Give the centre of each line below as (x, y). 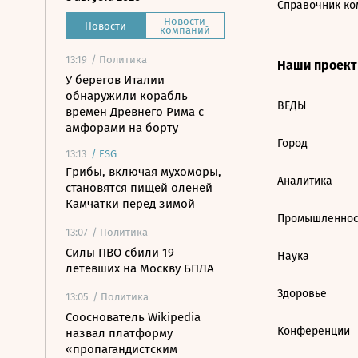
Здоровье (302, 294)
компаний (185, 30)
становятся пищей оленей (139, 188)
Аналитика (305, 181)
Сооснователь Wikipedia (133, 317)
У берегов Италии (115, 80)
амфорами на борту (122, 128)
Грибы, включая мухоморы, (143, 172)
